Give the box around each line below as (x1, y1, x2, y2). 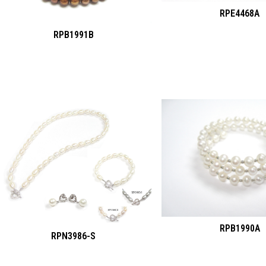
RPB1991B (53, 29, 94, 41)
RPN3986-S (51, 230, 96, 242)
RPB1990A (219, 222, 260, 234)
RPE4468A (220, 7, 260, 19)
